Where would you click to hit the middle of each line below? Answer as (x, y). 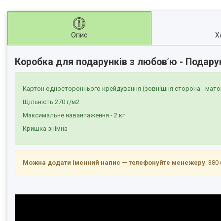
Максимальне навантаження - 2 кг (74, 115)
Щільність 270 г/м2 (51, 102)
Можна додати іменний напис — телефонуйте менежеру (114, 162)
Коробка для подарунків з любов (91, 62)
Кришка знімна (45, 128)
